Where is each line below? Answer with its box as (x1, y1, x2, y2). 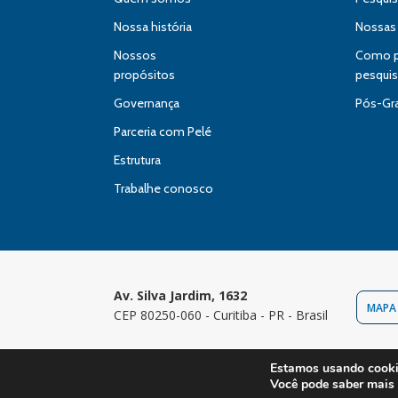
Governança (114, 95, 179, 111)
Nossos (114, 47, 156, 63)
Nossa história (114, 19, 192, 35)
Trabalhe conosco (114, 180, 213, 196)
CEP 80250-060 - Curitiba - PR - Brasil (114, 306, 328, 323)
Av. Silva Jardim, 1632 (114, 287, 247, 304)
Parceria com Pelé (114, 123, 211, 139)
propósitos (114, 67, 175, 83)
